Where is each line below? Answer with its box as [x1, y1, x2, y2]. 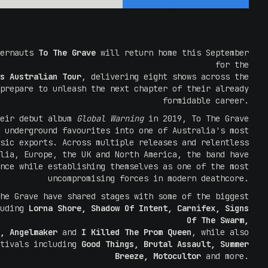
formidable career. [163, 95, 249, 106]
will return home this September [96, 47, 249, 58]
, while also [191, 227, 249, 237]
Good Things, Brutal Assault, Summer [81, 239, 249, 249]
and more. [201, 251, 249, 261]
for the [215, 59, 249, 70]
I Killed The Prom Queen [81, 227, 191, 237]
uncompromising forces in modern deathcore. [48, 173, 249, 184]
